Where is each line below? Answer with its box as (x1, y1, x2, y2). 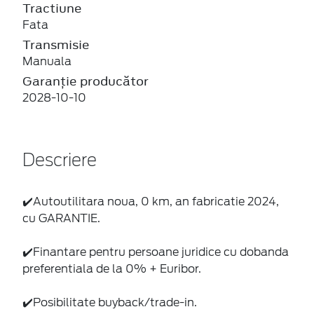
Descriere (22, 152, 97, 170)
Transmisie (22, 36, 90, 53)
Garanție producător (22, 72, 149, 90)
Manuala (22, 54, 71, 68)
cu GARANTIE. (22, 211, 100, 225)
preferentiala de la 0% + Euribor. (22, 261, 201, 275)
